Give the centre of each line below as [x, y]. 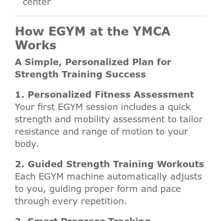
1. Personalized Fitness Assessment [104, 94]
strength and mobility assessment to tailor [109, 119]
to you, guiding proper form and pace [98, 189]
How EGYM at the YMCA [93, 31]
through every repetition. [71, 201]
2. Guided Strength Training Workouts [110, 164]
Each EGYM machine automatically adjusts [108, 176]
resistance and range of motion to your [101, 131]
